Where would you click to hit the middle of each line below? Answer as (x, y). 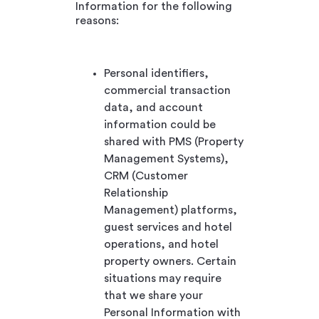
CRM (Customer (146, 176)
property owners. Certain (170, 261)
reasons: (97, 20)
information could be (160, 124)
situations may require (163, 278)
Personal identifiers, (156, 73)
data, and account (153, 107)
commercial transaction (167, 90)
